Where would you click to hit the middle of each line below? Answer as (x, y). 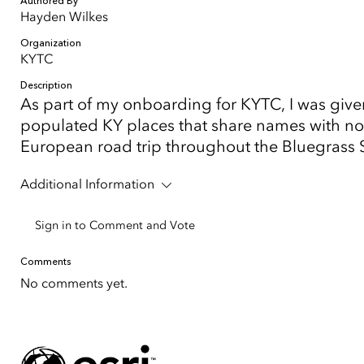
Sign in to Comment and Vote (115, 225)
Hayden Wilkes (64, 17)
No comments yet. (74, 283)
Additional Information (87, 184)
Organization (51, 43)
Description (46, 85)
